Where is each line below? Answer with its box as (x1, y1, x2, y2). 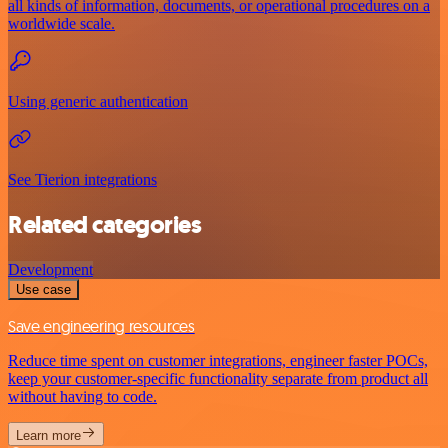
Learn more (16, 428, 81, 444)
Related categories (8, 209, 202, 242)
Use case (16, 282, 71, 298)
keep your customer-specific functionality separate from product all (8, 370, 428, 388)
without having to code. (8, 388, 157, 406)
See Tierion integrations (8, 171, 157, 189)
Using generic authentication (8, 93, 188, 111)
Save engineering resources (8, 316, 195, 337)
